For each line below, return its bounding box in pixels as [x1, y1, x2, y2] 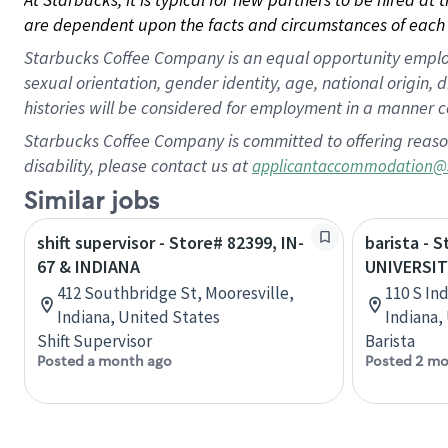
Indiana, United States [57, 306, 220, 328]
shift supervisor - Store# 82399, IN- [37, 231, 304, 254]
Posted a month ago [37, 352, 172, 370]
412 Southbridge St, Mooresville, [57, 282, 294, 304]
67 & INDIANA [37, 255, 140, 278]
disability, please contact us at [24, 154, 252, 177]
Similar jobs [24, 186, 159, 217]
